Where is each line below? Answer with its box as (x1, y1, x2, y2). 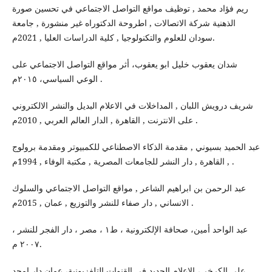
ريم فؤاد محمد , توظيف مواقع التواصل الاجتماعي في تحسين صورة (12, 2, 248, 15)
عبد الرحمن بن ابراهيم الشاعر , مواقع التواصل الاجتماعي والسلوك (12, 182, 246, 194)
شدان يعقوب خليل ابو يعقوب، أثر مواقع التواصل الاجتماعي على (12, 58, 237, 70)
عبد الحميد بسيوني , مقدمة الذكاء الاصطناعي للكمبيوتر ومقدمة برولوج (12, 141, 260, 153)
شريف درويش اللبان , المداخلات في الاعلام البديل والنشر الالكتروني (12, 100, 253, 112)
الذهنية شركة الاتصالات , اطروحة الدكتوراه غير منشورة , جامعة (12, 17, 236, 29)
